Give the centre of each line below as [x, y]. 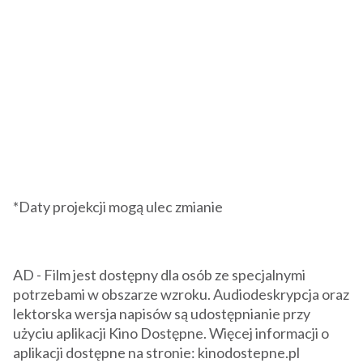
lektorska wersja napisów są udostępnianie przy [162, 314]
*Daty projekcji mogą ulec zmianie [118, 207]
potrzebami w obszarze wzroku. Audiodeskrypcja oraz [181, 295]
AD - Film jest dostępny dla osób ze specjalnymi [159, 275]
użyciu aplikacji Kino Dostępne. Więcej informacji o [171, 333]
